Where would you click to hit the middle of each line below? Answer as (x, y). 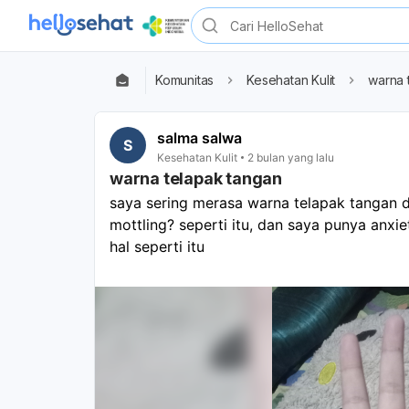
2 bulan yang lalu (291, 157)
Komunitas (185, 80)
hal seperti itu (157, 246)
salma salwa (199, 138)
